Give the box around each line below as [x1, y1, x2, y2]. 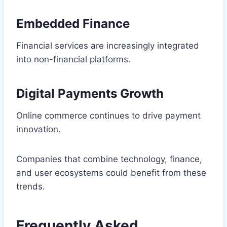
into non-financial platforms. [16, 54, 131, 64]
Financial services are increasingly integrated [16, 40, 199, 51]
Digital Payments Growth [16, 86, 164, 101]
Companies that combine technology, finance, [16, 154, 202, 164]
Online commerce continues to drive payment [16, 110, 201, 121]
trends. [16, 181, 45, 192]
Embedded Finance [16, 16, 130, 31]
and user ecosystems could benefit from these [16, 167, 206, 178]
